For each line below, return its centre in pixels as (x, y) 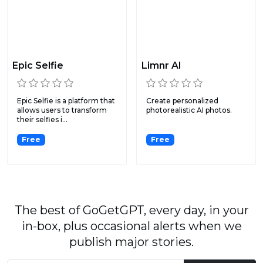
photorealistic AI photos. (189, 110)
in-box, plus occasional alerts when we (131, 226)
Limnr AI (161, 66)
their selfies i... (42, 120)
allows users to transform (62, 110)
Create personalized (182, 101)
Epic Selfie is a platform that (66, 101)
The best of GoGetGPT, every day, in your (131, 210)
